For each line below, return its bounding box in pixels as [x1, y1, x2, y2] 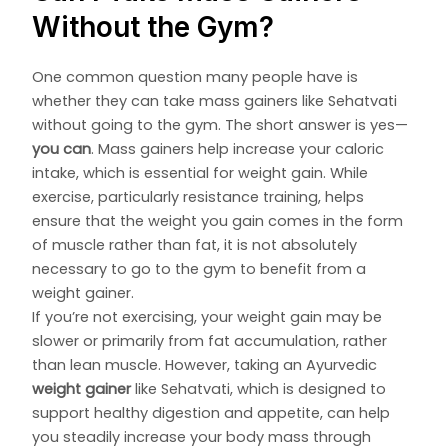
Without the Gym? [32, 9, 275, 44]
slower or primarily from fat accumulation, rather [32, 330, 388, 351]
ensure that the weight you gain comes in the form [32, 210, 404, 231]
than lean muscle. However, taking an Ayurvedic [32, 354, 378, 375]
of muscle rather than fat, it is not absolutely [32, 234, 358, 255]
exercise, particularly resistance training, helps [32, 186, 365, 207]
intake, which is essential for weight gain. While [32, 162, 369, 183]
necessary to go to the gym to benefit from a [32, 258, 367, 279]
